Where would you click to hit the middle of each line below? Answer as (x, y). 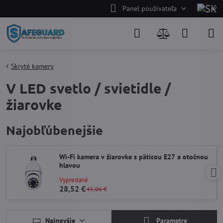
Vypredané (74, 180)
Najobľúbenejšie (55, 130)
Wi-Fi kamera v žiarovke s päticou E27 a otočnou (134, 157)
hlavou (70, 165)
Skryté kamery (32, 66)
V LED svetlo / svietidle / (88, 88)
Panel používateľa (149, 8)
